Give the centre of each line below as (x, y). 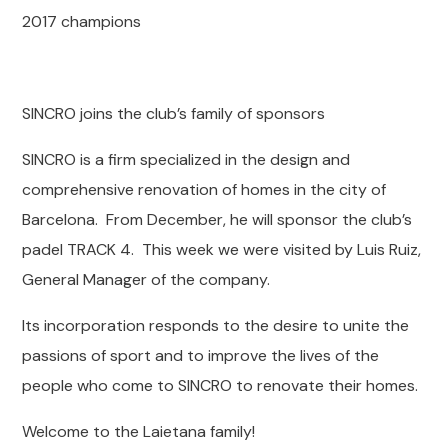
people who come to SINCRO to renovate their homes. (220, 385)
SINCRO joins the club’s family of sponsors (174, 113)
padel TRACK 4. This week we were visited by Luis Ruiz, (222, 249)
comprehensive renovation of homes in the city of (204, 189)
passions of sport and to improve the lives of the (201, 355)
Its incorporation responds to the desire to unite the (216, 325)
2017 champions (82, 21)
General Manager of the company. (146, 279)
